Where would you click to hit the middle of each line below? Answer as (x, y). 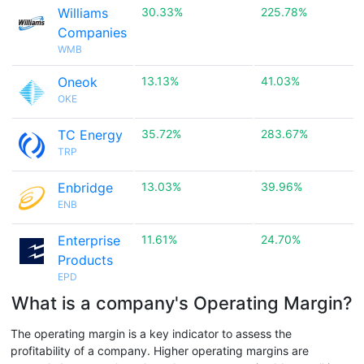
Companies (92, 32)
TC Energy (90, 135)
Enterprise (89, 240)
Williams (83, 13)
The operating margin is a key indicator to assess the (151, 334)
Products (85, 260)
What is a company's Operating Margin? (182, 303)
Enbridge (85, 188)
